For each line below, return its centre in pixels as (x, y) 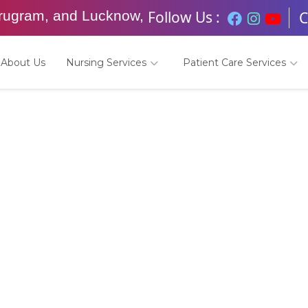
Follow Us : (184, 17)
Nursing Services (108, 63)
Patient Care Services (236, 63)
